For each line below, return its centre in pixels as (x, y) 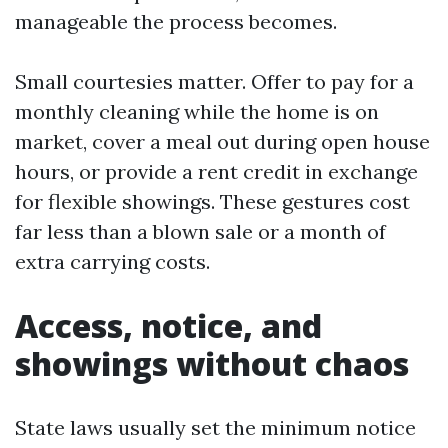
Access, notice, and (168, 325)
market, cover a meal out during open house (222, 141)
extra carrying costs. (112, 261)
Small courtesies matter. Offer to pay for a (214, 81)
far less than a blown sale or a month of (200, 231)
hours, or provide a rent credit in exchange (216, 171)
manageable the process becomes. (176, 21)
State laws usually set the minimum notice (215, 427)
